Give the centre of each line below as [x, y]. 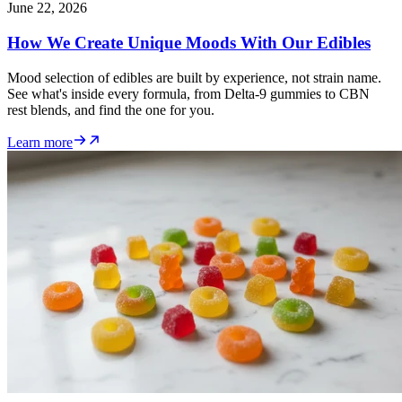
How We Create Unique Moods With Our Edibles [189, 42]
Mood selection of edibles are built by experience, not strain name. [194, 77]
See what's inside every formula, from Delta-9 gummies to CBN [188, 93]
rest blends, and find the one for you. [111, 109]
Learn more [40, 142]
